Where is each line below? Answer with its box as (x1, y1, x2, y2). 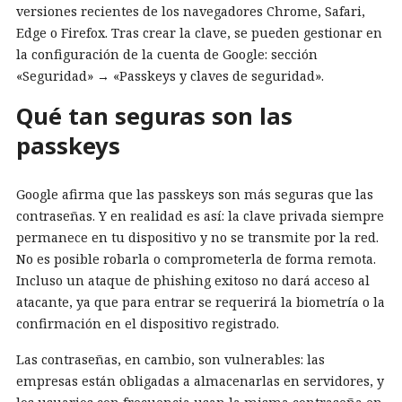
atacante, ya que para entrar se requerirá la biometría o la (16, 293, 385, 310)
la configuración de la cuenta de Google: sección (16, 46, 318, 64)
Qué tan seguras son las (16, 100, 293, 133)
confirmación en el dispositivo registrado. (16, 314, 279, 332)
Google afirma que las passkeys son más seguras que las (16, 185, 373, 203)
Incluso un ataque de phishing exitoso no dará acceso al (16, 271, 370, 289)
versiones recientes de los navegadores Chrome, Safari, (16, 3, 365, 21)
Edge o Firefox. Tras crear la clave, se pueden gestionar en (16, 24, 382, 42)
